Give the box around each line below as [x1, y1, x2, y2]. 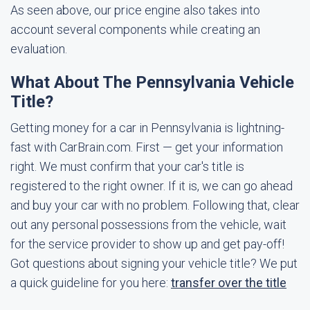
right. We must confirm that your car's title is [10, 159, 244, 174]
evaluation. [10, 42, 67, 56]
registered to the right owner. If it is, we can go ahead [10, 179, 293, 193]
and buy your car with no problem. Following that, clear [10, 198, 300, 212]
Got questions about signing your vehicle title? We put [10, 256, 298, 271]
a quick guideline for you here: [10, 275, 171, 290]
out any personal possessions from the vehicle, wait [10, 217, 286, 232]
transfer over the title [171, 275, 286, 290]
